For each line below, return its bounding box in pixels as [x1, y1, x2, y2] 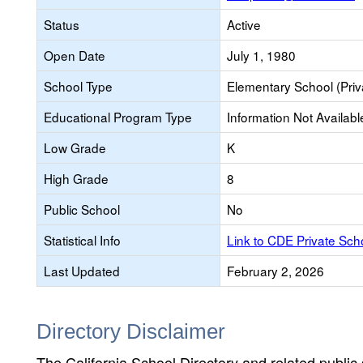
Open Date [44, 46, 105, 64]
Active [227, 15, 261, 33]
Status [44, 15, 79, 33]
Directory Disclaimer [36, 319, 225, 344]
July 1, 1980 [227, 46, 296, 64]
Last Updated [44, 262, 120, 280]
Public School [44, 200, 120, 218]
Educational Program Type [44, 108, 192, 126]
